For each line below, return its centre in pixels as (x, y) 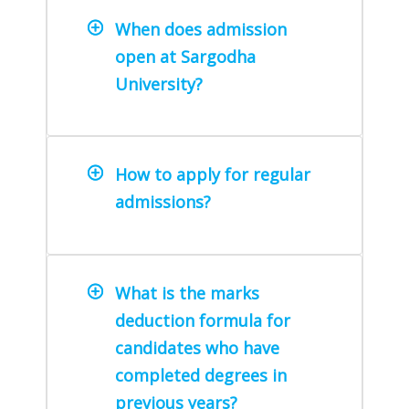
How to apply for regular (213, 175)
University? (159, 84)
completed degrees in (201, 376)
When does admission (201, 29)
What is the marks (187, 294)
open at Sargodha (185, 56)
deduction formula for (203, 321)
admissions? (163, 202)
